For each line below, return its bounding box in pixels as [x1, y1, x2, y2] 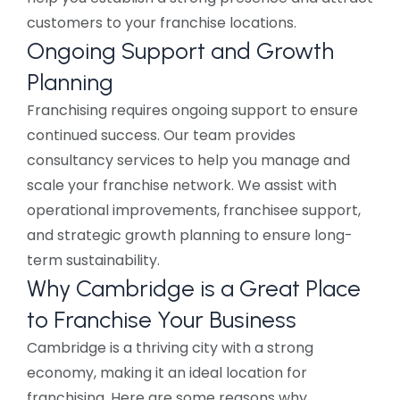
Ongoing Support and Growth [27, 37, 334, 66]
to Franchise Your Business [27, 305, 296, 335]
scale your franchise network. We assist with [27, 175, 337, 196]
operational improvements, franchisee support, [27, 200, 361, 221]
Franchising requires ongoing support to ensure [27, 100, 358, 121]
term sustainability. [27, 250, 160, 271]
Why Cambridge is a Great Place [27, 274, 361, 304]
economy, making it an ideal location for [27, 362, 307, 384]
